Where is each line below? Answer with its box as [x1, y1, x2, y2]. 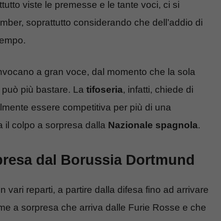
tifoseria [86, 84, 123, 95]
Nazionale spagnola [108, 120, 198, 131]
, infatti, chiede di [123, 84, 193, 95]
